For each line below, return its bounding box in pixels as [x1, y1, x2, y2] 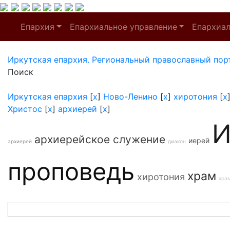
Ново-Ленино [103, 91, 158, 102]
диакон [168, 138, 186, 144]
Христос [8, 104, 42, 114]
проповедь [8, 157, 135, 186]
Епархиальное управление [69, 22, 177, 32]
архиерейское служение [34, 133, 165, 146]
